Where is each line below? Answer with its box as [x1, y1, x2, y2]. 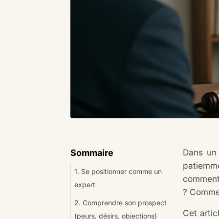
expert [74, 180, 95, 189]
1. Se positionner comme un [74, 167, 162, 175]
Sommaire [70, 147, 113, 158]
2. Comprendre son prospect [74, 198, 167, 207]
